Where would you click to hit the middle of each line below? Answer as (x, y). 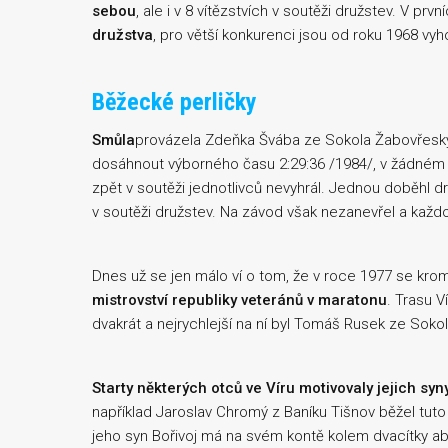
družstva (122, 35)
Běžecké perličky (174, 102)
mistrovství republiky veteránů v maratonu (239, 300)
